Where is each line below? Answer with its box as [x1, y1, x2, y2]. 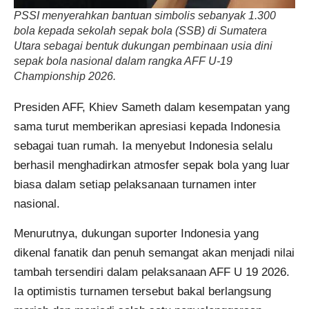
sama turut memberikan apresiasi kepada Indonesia [14, 120, 280, 134]
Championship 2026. [14, 70, 116, 83]
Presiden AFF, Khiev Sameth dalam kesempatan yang [14, 101, 290, 114]
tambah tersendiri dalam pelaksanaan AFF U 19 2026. [14, 265, 290, 279]
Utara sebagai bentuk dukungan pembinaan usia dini [14, 40, 272, 52]
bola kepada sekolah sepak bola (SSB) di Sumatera [14, 25, 267, 37]
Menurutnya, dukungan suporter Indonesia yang [14, 226, 259, 240]
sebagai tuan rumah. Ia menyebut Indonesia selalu [14, 139, 272, 153]
